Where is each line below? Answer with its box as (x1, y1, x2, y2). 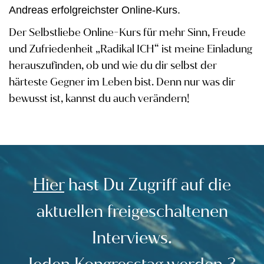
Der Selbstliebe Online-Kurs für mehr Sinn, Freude (9, 25, 246, 39)
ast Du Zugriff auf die (78, 174, 231, 196)
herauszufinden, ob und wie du (9, 58, 155, 72)
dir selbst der (155, 58, 217, 72)
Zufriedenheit (29, 42, 95, 56)
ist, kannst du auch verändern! (50, 91, 192, 105)
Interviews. (92, 227, 172, 249)
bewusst (9, 91, 50, 105)
